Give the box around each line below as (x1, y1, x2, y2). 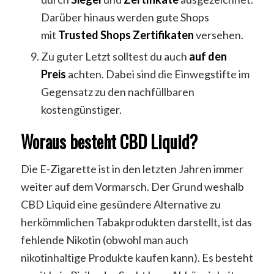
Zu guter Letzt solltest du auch (40, 49, 187, 63)
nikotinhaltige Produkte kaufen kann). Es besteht (20, 250, 253, 264)
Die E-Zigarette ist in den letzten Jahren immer (20, 161, 243, 176)
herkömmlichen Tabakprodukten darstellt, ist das (20, 215, 252, 229)
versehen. (195, 28, 243, 42)
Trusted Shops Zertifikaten (57, 28, 194, 42)
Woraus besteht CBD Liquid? (20, 128, 198, 154)
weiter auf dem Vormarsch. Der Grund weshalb (20, 179, 244, 193)
